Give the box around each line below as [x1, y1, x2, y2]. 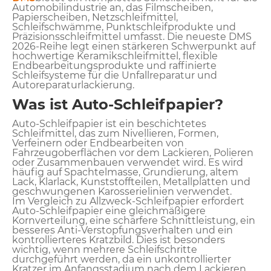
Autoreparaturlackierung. [12, 79, 134, 91]
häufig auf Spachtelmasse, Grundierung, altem [12, 166, 238, 178]
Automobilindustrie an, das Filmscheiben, [12, 1, 213, 13]
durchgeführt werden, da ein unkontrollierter [12, 253, 231, 265]
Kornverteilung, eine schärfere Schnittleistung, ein [12, 214, 255, 226]
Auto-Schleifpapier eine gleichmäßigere [12, 204, 206, 217]
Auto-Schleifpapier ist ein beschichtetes [12, 117, 206, 129]
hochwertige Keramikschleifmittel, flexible [12, 50, 218, 62]
